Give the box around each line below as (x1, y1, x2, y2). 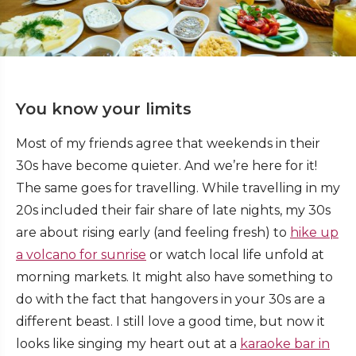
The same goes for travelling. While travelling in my (16, 180, 340, 195)
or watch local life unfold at (146, 246, 324, 262)
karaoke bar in (240, 335, 330, 351)
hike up (290, 224, 339, 240)
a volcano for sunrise (16, 246, 146, 262)
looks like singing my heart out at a (16, 335, 240, 351)
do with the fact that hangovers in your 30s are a (16, 291, 325, 307)
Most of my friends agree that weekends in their (16, 135, 320, 151)
